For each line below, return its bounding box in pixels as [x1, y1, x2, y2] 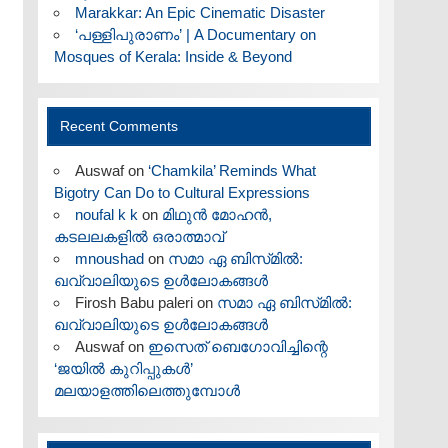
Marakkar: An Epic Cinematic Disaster [74, 4, 325, 22]
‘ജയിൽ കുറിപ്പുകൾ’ [53, 360, 193, 378]
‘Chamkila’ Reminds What [147, 162, 316, 180]
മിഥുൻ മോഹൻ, [161, 206, 272, 224]
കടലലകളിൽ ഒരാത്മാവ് [53, 228, 224, 246]
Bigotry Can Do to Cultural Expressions [53, 184, 310, 202]
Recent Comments [60, 119, 179, 135]
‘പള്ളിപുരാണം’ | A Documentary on [74, 26, 316, 44]
